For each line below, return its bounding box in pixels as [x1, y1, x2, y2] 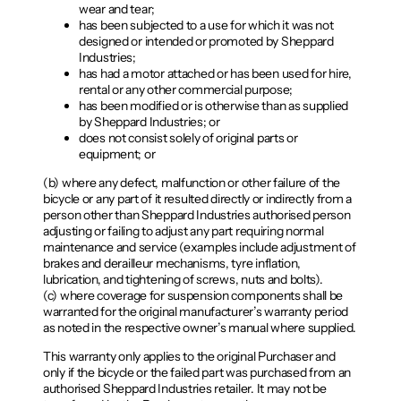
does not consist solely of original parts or [79, 130, 298, 147]
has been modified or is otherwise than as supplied [79, 98, 349, 115]
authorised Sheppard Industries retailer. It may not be [43, 380, 327, 397]
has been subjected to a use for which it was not [79, 17, 334, 34]
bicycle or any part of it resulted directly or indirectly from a [43, 191, 353, 208]
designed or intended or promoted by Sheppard [79, 33, 334, 50]
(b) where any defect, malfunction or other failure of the [43, 175, 341, 192]
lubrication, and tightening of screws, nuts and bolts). [43, 271, 323, 288]
